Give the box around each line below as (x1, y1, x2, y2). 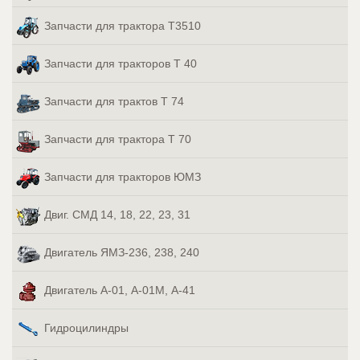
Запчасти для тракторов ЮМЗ (44, 170, 201, 184)
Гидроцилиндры (44, 321, 129, 335)
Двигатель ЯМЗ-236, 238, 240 (44, 246, 199, 260)
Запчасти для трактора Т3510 (44, 19, 201, 33)
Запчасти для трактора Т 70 (44, 133, 191, 146)
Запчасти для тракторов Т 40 (44, 57, 197, 71)
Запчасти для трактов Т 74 (44, 95, 184, 108)
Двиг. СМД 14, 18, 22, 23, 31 (44, 208, 190, 222)
